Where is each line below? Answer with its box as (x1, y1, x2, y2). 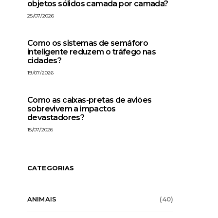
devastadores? (27, 113, 85, 122)
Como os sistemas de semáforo (27, 38, 148, 48)
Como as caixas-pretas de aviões (27, 95, 152, 105)
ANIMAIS (27, 195, 57, 203)
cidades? (27, 56, 62, 65)
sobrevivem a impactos (27, 104, 116, 113)
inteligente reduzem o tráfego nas (27, 47, 156, 56)
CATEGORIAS (27, 164, 74, 172)
